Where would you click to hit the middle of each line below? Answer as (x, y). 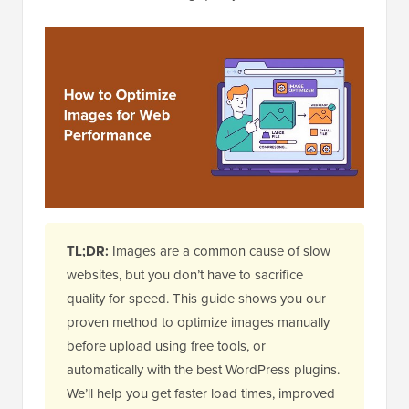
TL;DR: (88, 252)
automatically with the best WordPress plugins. (203, 370)
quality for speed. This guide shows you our (196, 299)
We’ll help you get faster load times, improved (201, 394)
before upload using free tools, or (166, 346)
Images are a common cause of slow (220, 252)
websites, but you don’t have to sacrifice (185, 275)
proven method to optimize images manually (198, 323)
